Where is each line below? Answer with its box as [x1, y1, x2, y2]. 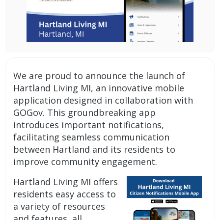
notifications [108, 118, 162, 131]
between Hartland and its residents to [13, 143, 176, 155]
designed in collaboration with [61, 94, 193, 106]
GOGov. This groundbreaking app [13, 106, 156, 118]
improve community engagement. [13, 155, 158, 167]
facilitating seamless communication [13, 131, 170, 143]
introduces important [13, 118, 109, 131]
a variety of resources [13, 200, 106, 212]
